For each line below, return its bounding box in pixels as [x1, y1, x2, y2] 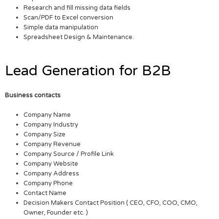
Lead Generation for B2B [5, 62, 171, 79]
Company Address [23, 170, 80, 178]
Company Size [23, 131, 66, 139]
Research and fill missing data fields [23, 3, 131, 12]
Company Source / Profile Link [23, 150, 114, 158]
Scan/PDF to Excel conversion [23, 13, 114, 22]
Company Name [23, 111, 71, 119]
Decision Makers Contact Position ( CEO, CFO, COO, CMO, [23, 199, 198, 207]
